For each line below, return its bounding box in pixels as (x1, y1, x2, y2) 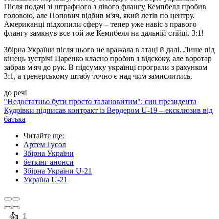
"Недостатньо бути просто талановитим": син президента (4, 97, 197, 106)
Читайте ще (23, 131, 62, 140)
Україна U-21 (23, 175, 67, 184)
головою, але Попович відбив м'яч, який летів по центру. (4, 11, 195, 20)
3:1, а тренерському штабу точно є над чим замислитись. (4, 72, 192, 81)
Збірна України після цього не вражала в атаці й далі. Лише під (4, 45, 215, 54)
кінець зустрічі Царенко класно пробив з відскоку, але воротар (4, 54, 212, 63)
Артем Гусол (23, 140, 66, 149)
